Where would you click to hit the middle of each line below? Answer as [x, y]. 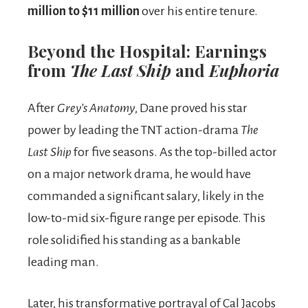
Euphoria [244, 70]
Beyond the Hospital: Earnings [147, 51]
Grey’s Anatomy [96, 108]
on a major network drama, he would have [139, 174]
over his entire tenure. [199, 11]
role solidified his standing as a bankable [134, 240]
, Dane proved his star [191, 108]
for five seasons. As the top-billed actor [174, 152]
